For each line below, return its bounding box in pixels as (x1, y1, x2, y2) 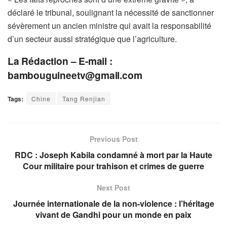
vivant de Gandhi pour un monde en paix (35, 208, 192, 220)
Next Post (97, 182, 130, 193)
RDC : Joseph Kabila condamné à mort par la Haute (15, 148, 212, 161)
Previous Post (89, 133, 138, 144)
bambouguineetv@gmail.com (8, 68, 142, 83)
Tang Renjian (62, 94, 105, 103)
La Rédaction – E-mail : (8, 54, 112, 68)
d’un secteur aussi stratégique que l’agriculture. (8, 33, 177, 45)
